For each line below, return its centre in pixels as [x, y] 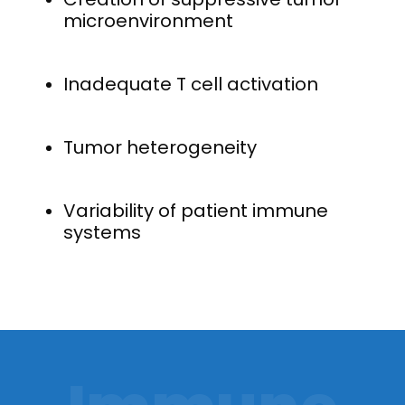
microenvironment [148, 20]
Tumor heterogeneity [160, 147]
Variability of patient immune [196, 210]
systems [102, 232]
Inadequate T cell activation [191, 84]
